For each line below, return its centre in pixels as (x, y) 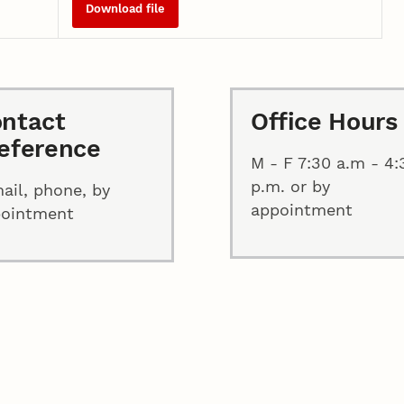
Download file (126, 9)
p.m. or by (291, 186)
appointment (302, 209)
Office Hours (324, 121)
